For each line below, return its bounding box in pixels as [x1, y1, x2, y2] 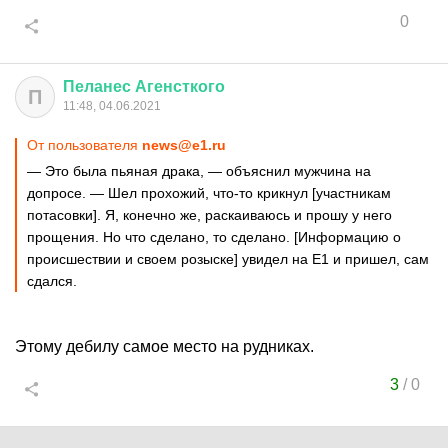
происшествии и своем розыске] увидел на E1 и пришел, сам [27, 251, 429, 267]
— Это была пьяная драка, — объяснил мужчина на [27, 163, 371, 179]
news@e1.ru [142, 137, 226, 153]
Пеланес [63, 78, 131, 95]
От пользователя [27, 137, 142, 153]
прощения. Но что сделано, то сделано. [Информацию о [27, 229, 401, 245]
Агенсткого [135, 78, 225, 95]
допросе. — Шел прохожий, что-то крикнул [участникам [27, 185, 391, 201]
